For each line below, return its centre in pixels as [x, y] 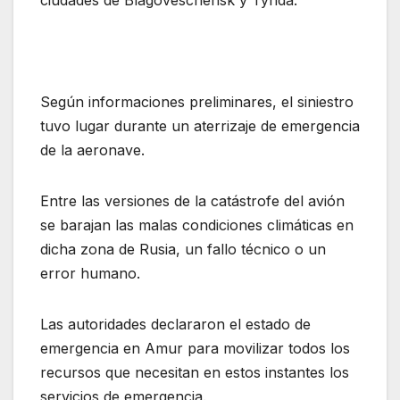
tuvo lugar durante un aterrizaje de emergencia [200, 126]
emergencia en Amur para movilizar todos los [195, 349]
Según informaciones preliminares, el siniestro [197, 102]
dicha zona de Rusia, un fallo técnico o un [183, 250]
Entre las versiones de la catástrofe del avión [192, 201]
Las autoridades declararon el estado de [175, 325]
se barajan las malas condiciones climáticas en [197, 225]
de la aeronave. [92, 150]
